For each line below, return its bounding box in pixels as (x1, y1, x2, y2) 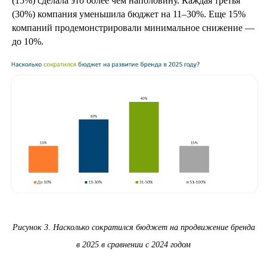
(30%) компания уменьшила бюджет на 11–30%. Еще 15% (12, 9, 246, 20)
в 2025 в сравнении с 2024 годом (76, 240, 191, 250)
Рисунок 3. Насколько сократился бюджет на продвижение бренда (12, 223, 255, 232)
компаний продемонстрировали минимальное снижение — (12, 23, 254, 33)
